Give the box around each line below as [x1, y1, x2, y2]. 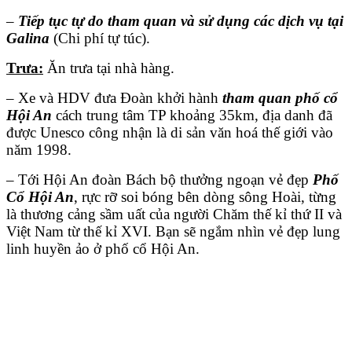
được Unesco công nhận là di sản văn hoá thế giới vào [6, 123, 333, 141]
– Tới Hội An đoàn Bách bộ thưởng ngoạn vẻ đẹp [6, 170, 313, 188]
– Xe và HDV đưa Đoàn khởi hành [6, 89, 222, 106]
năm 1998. [6, 141, 71, 158]
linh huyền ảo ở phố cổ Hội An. [6, 240, 200, 257]
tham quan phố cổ [222, 89, 338, 106]
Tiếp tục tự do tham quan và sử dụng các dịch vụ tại [18, 12, 343, 29]
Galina [6, 29, 49, 46]
